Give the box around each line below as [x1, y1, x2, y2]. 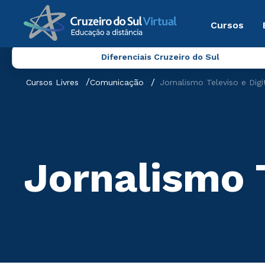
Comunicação [90, 77, 144, 87]
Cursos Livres [26, 77, 79, 87]
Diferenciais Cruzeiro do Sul [101, 52, 219, 62]
